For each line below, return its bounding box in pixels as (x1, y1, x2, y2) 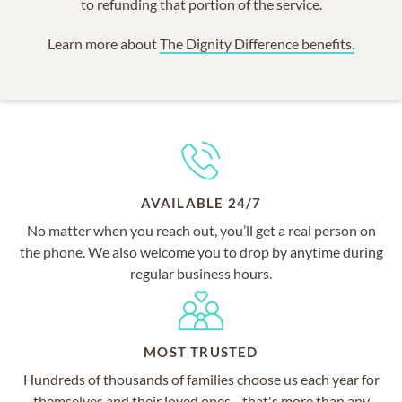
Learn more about (48, 35, 160, 53)
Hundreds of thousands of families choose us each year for (22, 371, 380, 389)
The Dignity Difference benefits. (160, 35, 354, 53)
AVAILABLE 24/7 (140, 195, 262, 212)
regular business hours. (130, 265, 272, 283)
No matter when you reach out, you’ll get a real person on (26, 222, 376, 240)
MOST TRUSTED (144, 344, 258, 361)
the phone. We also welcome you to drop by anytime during (19, 243, 383, 261)
